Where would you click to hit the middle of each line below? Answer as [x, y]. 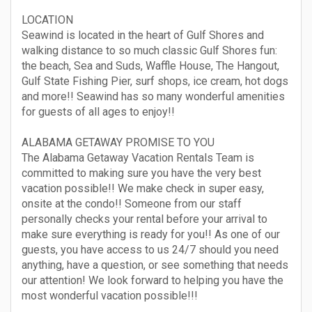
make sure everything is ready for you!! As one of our [151, 234]
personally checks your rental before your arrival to [145, 219]
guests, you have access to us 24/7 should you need [150, 250]
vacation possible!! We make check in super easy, [143, 188]
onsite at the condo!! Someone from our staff [132, 204]
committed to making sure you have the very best [141, 173]
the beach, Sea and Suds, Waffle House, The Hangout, [150, 66]
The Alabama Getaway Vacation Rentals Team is [138, 158]
